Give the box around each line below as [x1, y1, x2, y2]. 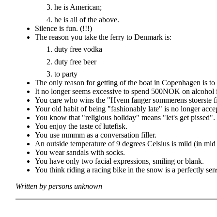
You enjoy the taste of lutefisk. [35, 122, 127, 130]
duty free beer [54, 57, 96, 66]
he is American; [54, 3, 102, 12]
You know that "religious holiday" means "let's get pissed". [35, 113, 215, 122]
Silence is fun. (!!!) [35, 24, 92, 32]
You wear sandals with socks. [35, 148, 125, 156]
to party [54, 69, 77, 78]
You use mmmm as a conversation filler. [35, 130, 156, 139]
